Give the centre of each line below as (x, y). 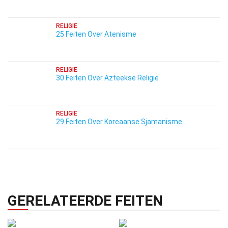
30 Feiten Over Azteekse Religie (107, 78)
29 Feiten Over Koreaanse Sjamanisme (119, 122)
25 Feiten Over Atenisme (96, 34)
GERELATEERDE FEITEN (85, 201)
